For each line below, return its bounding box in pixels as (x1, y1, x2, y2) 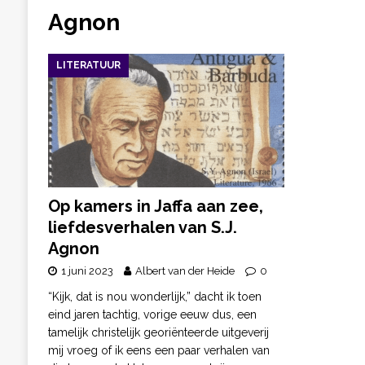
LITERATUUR (55, 59, 121, 71)
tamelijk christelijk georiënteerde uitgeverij (47, 326, 269, 340)
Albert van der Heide (134, 265, 235, 278)
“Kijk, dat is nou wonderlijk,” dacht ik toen (47, 290, 262, 304)
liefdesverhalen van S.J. (47, 218, 237, 238)
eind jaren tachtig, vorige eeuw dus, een (47, 308, 257, 322)
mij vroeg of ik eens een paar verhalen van (47, 344, 270, 358)
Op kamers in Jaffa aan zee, (47, 196, 263, 217)
